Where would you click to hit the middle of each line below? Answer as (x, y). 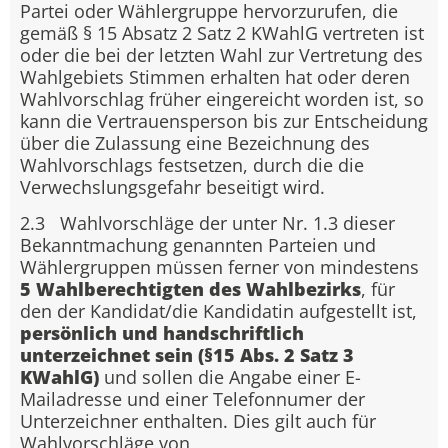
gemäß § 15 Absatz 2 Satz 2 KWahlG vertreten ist (222, 32)
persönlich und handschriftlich (162, 333)
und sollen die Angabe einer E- (232, 377)
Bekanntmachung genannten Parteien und (198, 245)
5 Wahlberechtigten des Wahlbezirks (190, 289)
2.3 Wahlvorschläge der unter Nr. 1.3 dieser (207, 223)
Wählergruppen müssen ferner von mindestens (219, 267)
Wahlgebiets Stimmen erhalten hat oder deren (215, 76)
